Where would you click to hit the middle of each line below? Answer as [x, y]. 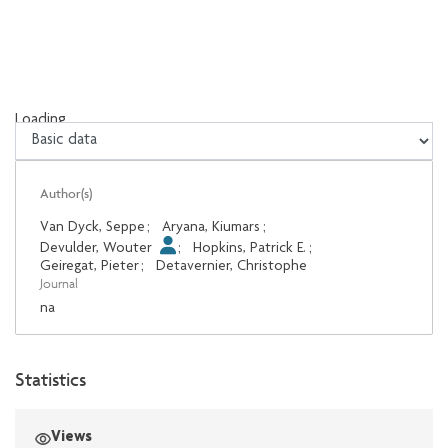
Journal [59, 284]
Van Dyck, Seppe [92, 228]
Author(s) [66, 193]
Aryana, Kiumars [211, 228]
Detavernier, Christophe [232, 267]
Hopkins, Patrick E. [250, 249]
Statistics [50, 379]
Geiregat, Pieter [89, 267]
